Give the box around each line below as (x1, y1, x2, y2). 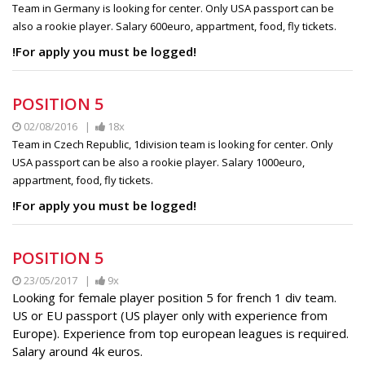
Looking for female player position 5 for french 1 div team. (12, 288, 336, 306)
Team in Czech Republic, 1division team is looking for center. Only (12, 136, 333, 152)
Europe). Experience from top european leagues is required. (12, 324, 349, 341)
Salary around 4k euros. (12, 342, 146, 359)
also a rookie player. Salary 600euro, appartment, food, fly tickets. (12, 18, 339, 33)
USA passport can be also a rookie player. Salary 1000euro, (12, 154, 305, 169)
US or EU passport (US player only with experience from (12, 306, 328, 323)
